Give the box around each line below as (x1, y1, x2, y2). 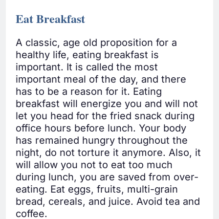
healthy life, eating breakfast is (16, 49, 159, 61)
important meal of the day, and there (16, 73, 186, 86)
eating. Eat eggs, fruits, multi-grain (16, 183, 178, 196)
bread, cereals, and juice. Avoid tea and (16, 196, 200, 208)
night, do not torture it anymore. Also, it (16, 147, 201, 159)
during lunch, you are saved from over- (16, 171, 198, 183)
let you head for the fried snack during (16, 110, 195, 122)
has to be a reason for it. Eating (16, 86, 162, 98)
